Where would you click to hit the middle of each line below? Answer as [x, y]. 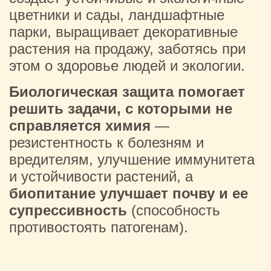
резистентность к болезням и [106, 142]
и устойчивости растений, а [101, 176]
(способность [174, 210]
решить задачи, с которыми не [121, 109]
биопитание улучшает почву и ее [129, 193]
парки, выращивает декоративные [123, 32]
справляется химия [80, 126]
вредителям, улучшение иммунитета [132, 159]
